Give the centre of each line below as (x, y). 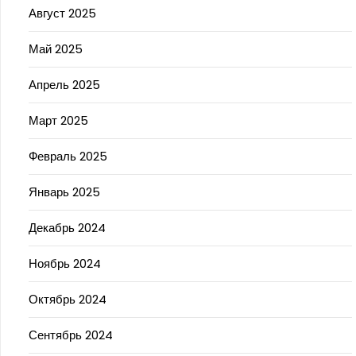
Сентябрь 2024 (71, 335)
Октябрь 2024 (68, 299)
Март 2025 (58, 120)
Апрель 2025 (64, 85)
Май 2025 (56, 49)
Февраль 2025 (68, 156)
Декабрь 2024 (67, 228)
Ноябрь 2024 (65, 263)
